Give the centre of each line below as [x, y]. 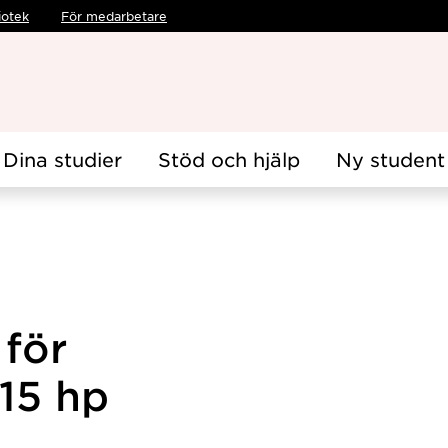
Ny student [390, 159]
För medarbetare [114, 16]
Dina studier [62, 159]
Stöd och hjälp [229, 159]
